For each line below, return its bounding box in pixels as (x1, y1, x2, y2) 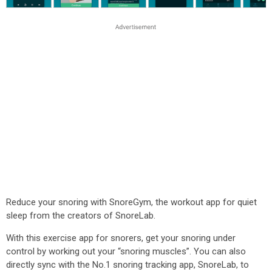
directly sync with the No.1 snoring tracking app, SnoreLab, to (6, 259, 249, 270)
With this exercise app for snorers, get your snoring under (6, 233, 236, 243)
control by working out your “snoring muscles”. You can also (6, 246, 246, 257)
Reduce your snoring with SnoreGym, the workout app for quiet (6, 197, 257, 208)
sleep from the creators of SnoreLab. (6, 210, 155, 221)
